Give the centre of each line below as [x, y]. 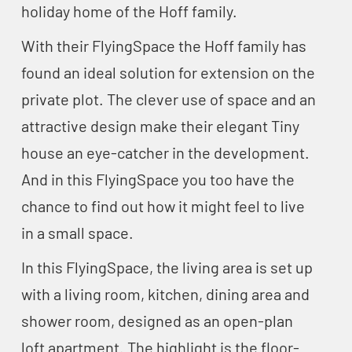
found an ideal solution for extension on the [168, 73]
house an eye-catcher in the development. [165, 153]
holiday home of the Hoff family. [129, 11]
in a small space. [77, 233]
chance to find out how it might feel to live [163, 206]
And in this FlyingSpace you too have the [158, 180]
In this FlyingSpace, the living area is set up [167, 268]
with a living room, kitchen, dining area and [165, 294]
